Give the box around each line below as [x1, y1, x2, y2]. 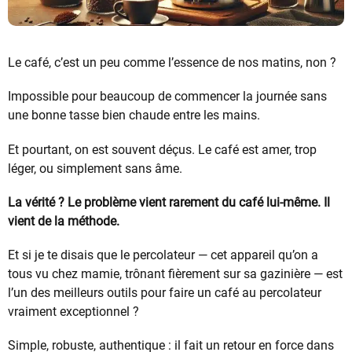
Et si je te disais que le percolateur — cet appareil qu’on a [8, 247, 318, 263]
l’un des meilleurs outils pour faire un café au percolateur [8, 285, 321, 301]
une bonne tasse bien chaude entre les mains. [8, 108, 260, 123]
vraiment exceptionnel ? [8, 304, 139, 320]
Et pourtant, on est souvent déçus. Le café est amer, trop [8, 141, 317, 157]
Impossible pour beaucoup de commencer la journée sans [8, 89, 327, 104]
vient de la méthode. [8, 213, 119, 229]
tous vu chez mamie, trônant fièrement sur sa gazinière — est [8, 266, 343, 282]
